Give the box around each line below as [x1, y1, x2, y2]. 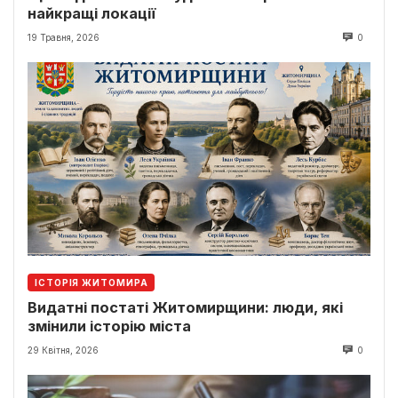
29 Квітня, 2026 [28, 345, 99, 356]
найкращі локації [28, 4, 155, 22]
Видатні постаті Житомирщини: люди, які [28, 298, 343, 317]
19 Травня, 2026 [28, 32, 99, 44]
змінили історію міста [28, 317, 191, 336]
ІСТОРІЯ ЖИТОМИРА [35, 277, 148, 289]
